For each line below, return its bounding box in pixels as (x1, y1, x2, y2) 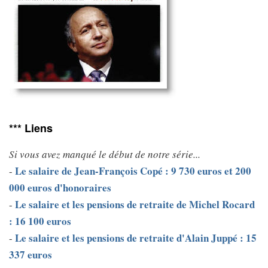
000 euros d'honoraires (9, 180, 111, 196)
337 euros (9, 247, 52, 263)
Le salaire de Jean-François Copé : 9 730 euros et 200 (15, 163, 251, 179)
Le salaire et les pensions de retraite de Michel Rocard (15, 197, 255, 212)
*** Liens (9, 120, 53, 136)
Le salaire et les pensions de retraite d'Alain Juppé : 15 (15, 230, 257, 246)
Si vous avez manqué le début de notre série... (9, 147, 200, 162)
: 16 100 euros (9, 214, 71, 229)
